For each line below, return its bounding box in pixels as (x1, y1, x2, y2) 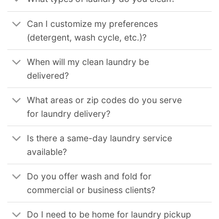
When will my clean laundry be (27, 56, 150, 67)
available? (27, 146, 67, 157)
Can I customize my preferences (27, 18, 158, 29)
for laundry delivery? (27, 108, 111, 119)
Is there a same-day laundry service (27, 132, 173, 143)
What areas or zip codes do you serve (27, 94, 182, 105)
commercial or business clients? (27, 184, 156, 195)
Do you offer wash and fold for (27, 171, 152, 181)
